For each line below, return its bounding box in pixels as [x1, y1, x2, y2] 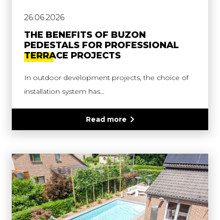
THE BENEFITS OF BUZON [24, 29, 146, 41]
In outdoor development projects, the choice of [24, 73, 189, 82]
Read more [85, 115, 127, 124]
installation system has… [24, 87, 105, 96]
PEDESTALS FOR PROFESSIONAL [24, 40, 179, 51]
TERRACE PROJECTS [24, 50, 121, 61]
